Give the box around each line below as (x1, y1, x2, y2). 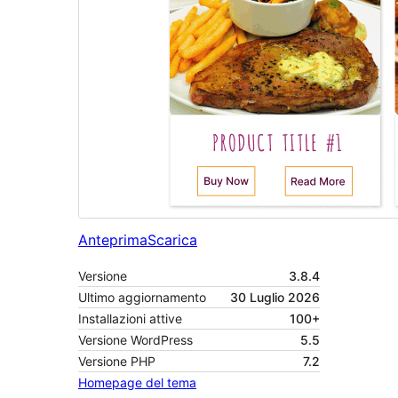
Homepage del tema (78, 375, 196, 391)
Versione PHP (78, 354, 155, 370)
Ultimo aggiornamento (78, 290, 206, 306)
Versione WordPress (78, 332, 193, 348)
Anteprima (78, 231, 147, 250)
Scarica (147, 231, 197, 250)
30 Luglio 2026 (230, 290, 320, 306)
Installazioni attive (78, 311, 182, 327)
